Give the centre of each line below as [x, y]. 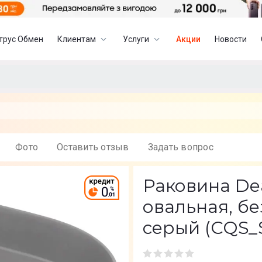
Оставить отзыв [96, 147]
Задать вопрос [183, 147]
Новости [231, 39]
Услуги [136, 39]
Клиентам [77, 39]
